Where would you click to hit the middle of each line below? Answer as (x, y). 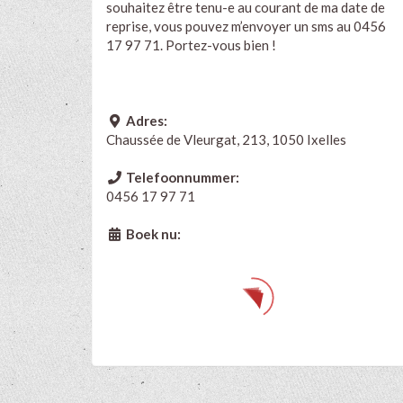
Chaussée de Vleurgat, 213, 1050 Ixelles (226, 139)
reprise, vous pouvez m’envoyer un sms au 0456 (246, 26)
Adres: (145, 120)
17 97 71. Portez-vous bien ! (191, 45)
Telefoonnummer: (181, 177)
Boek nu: (152, 233)
